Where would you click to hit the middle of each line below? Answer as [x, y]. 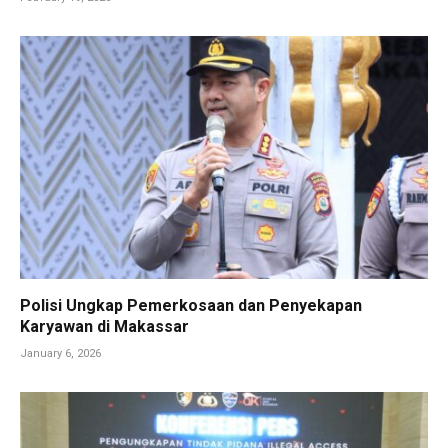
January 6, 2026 [60, 353]
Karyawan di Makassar [104, 326]
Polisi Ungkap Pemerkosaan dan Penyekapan [191, 305]
